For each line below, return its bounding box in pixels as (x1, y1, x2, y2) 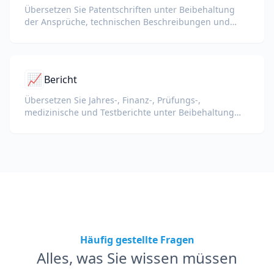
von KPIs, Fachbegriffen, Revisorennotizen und (24, 119, 217, 130)
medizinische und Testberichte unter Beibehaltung (24, 106, 234, 118)
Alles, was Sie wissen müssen (37, 248, 237, 268)
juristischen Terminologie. (24, 28, 131, 40)
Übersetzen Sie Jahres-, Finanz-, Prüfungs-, (24, 94, 201, 106)
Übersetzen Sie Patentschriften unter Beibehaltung (24, 4, 235, 15)
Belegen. (24, 131, 61, 143)
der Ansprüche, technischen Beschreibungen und (24, 16, 230, 28)
